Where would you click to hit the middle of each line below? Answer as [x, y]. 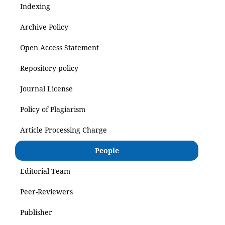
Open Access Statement [60, 48]
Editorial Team [45, 171]
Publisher [36, 212]
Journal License [46, 89]
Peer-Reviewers [46, 192]
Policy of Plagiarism [53, 109]
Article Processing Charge [64, 130]
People [107, 151]
